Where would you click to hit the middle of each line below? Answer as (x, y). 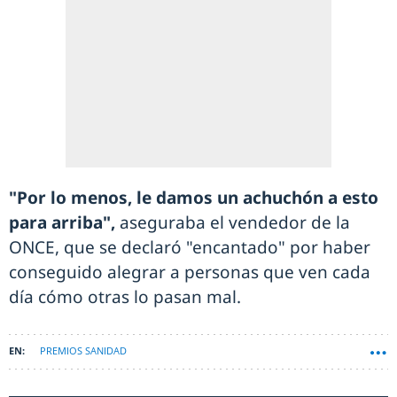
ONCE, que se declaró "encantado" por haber (190, 248)
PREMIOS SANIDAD (83, 351)
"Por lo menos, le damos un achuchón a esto (194, 198)
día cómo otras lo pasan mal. (125, 297)
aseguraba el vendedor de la (235, 223)
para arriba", (64, 223)
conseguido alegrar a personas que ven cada (190, 272)
